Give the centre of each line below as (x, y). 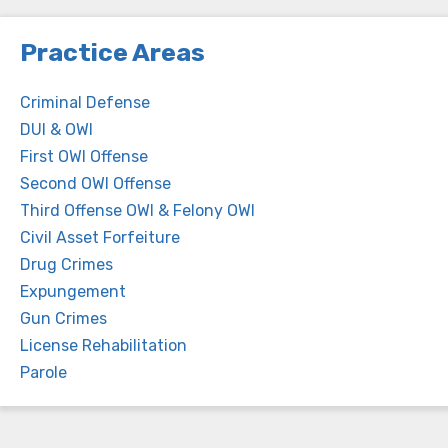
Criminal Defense (85, 102)
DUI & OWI (56, 129)
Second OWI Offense (95, 183)
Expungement (73, 291)
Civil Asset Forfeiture (100, 237)
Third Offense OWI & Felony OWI (137, 210)
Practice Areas (112, 52)
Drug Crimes (66, 264)
